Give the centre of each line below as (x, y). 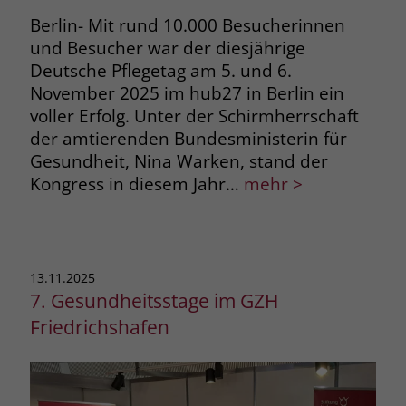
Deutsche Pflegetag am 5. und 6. (160, 70)
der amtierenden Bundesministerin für (188, 138)
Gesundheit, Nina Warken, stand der (179, 160)
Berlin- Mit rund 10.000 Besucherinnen (187, 24)
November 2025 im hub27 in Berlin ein (187, 92)
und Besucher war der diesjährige (167, 47)
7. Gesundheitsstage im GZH (154, 300)
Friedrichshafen (99, 326)
